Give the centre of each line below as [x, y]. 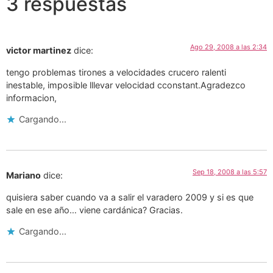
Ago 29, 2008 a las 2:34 [229, 47]
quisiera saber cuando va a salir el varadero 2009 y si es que [130, 197]
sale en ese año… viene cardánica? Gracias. [94, 210]
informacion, [31, 97]
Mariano [23, 175]
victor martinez [39, 51]
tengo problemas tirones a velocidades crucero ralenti [116, 72]
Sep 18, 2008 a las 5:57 [230, 172]
